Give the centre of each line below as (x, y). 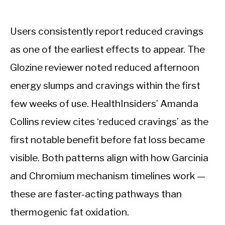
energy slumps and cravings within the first (105, 86)
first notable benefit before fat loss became (107, 140)
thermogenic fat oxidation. (70, 212)
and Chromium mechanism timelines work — (108, 176)
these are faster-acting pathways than (96, 194)
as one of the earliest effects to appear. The (107, 49)
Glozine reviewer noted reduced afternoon (105, 68)
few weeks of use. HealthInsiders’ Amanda (104, 104)
